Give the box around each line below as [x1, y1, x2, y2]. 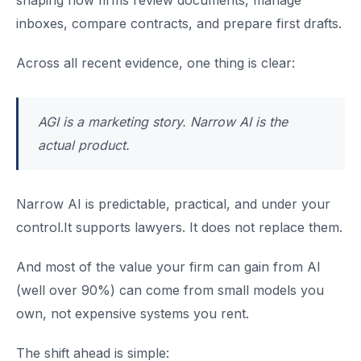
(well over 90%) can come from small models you [16, 282, 324, 298]
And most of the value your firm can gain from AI [16, 259, 321, 275]
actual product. [38, 137, 130, 153]
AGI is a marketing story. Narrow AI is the [38, 114, 288, 130]
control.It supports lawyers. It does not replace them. [16, 219, 342, 235]
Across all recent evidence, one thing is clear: [16, 55, 295, 71]
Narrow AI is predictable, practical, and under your [16, 196, 330, 212]
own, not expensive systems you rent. [16, 305, 249, 322]
